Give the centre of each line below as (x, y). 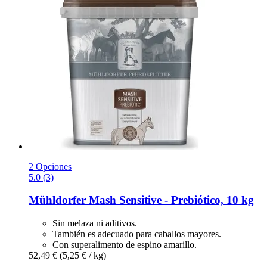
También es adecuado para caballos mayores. (137, 234)
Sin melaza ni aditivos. (95, 223)
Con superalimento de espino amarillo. (125, 245)
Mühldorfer (57, 200)
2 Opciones (50, 166)
